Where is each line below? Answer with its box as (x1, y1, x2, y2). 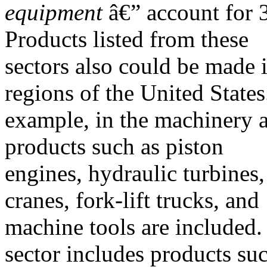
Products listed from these (5, 26, 249, 52)
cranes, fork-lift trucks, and (5, 187, 259, 213)
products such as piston (5, 133, 223, 159)
